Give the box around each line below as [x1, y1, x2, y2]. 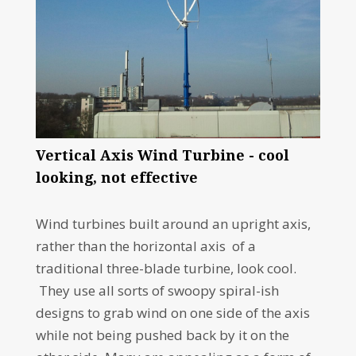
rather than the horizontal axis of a [35, 236, 256, 255]
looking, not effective [35, 168, 198, 186]
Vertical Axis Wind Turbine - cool [35, 146, 289, 164]
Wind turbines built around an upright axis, [35, 214, 311, 233]
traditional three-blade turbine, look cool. [35, 258, 296, 277]
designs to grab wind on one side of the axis [35, 303, 310, 322]
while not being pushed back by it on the [35, 325, 289, 344]
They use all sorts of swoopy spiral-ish [35, 281, 279, 300]
